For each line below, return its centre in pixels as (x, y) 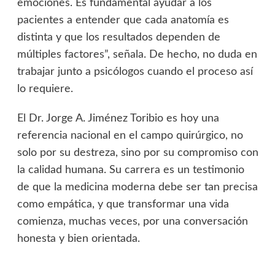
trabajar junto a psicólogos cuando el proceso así (135, 72)
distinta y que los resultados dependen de (118, 38)
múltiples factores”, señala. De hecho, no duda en (137, 55)
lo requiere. (45, 89)
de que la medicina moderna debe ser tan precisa (137, 188)
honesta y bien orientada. (78, 239)
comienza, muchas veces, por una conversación (132, 222)
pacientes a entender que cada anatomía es (123, 21)
